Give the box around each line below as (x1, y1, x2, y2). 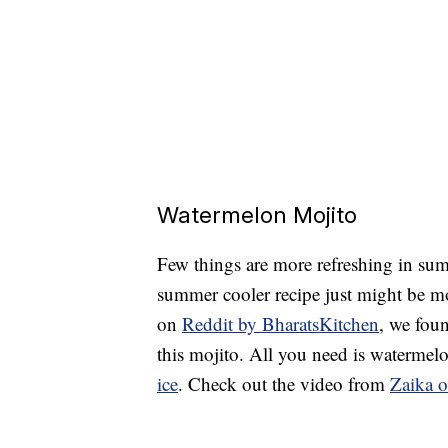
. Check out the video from (178, 371, 390, 397)
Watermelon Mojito (157, 201, 357, 229)
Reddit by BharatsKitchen (182, 311, 379, 337)
